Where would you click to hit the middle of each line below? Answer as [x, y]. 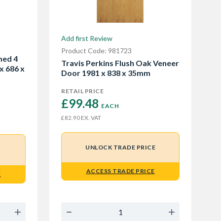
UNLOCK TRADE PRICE [120, 147]
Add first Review [87, 38]
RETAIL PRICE [82, 91]
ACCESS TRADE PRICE [120, 171]
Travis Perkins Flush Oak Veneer [120, 63]
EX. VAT [91, 117]
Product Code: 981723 [96, 51]
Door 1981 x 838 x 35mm [106, 73]
